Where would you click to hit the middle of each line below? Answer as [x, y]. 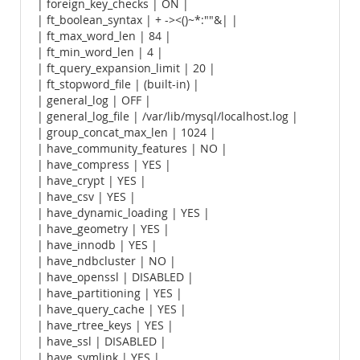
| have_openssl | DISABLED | [115, 277]
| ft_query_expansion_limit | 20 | [126, 68]
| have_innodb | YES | [97, 245]
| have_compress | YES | [104, 165]
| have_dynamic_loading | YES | [123, 213]
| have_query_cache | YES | [112, 309]
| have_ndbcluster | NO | [106, 261]
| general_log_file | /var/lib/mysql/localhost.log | [168, 117]
